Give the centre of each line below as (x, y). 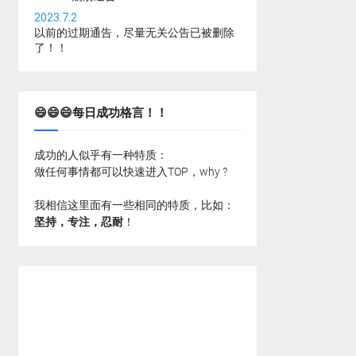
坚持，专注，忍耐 (79, 222)
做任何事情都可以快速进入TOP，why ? (131, 172)
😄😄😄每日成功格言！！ (101, 113)
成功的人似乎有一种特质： (101, 155)
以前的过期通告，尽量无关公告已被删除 (134, 33)
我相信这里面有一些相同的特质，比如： (134, 205)
